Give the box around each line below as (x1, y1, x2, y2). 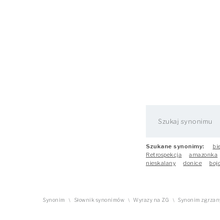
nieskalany (146, 160, 176, 166)
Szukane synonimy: (146, 143, 204, 150)
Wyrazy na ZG (133, 197, 169, 203)
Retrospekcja (146, 151, 182, 158)
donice (183, 160, 202, 166)
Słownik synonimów (74, 197, 124, 203)
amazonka (189, 151, 218, 158)
